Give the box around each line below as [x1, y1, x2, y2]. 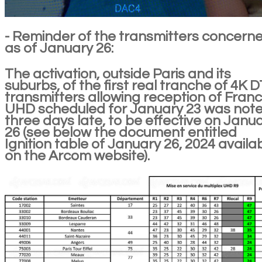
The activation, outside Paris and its [5, 66, 231, 81]
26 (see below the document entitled [5, 125, 237, 140]
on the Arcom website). [5, 148, 150, 163]
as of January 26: [5, 40, 113, 56]
